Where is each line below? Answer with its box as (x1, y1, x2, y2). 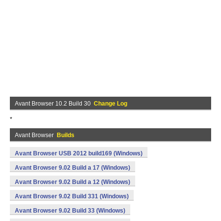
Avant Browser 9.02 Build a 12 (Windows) (15, 179, 130, 185)
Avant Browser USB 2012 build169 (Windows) (15, 150, 143, 157)
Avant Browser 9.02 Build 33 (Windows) (15, 207, 125, 214)
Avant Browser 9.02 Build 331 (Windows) (15, 193, 129, 200)
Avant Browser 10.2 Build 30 (15, 100, 94, 107)
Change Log (94, 100, 127, 107)
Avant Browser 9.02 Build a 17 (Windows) (15, 164, 130, 171)
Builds (57, 132, 74, 139)
